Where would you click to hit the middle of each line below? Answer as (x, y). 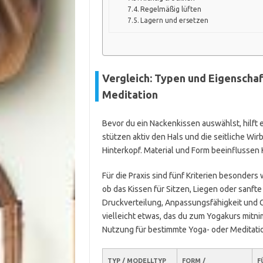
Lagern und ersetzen (174, 20)
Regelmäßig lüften (171, 9)
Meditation (130, 95)
